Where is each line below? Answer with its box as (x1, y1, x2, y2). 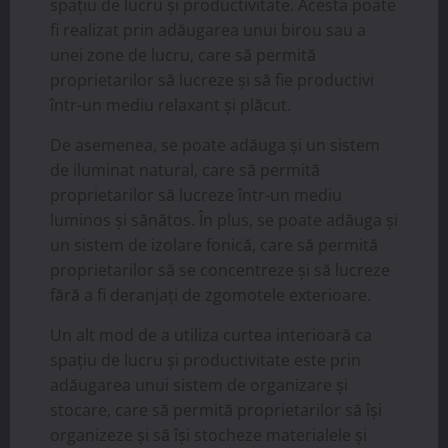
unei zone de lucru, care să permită (50, 43, 316, 66)
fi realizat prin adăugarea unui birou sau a (50, 18, 366, 41)
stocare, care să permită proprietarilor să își (50, 398, 382, 421)
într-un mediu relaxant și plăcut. (50, 93, 291, 116)
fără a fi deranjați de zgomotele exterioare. (50, 283, 371, 306)
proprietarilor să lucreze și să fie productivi (50, 68, 374, 91)
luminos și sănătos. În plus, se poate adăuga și (50, 208, 398, 231)
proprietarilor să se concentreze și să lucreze (50, 258, 390, 281)
